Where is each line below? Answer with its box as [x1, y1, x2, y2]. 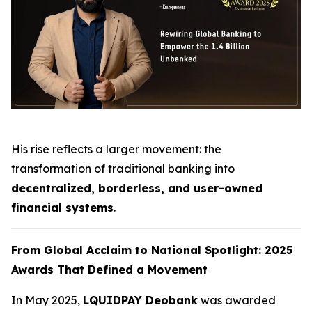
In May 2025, [11, 293, 83, 308]
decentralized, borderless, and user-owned [11, 181, 263, 196]
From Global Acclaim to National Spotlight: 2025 [11, 243, 292, 258]
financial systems [11, 201, 114, 215]
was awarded [198, 293, 276, 308]
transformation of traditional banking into [11, 162, 235, 176]
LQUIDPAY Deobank [83, 293, 198, 308]
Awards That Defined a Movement [11, 263, 208, 277]
